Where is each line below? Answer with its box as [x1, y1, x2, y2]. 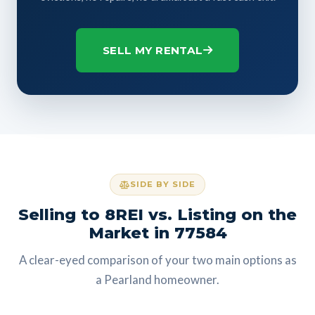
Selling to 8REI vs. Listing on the [18, 204, 297, 224]
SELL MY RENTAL [102, 43, 203, 57]
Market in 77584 [88, 222, 227, 243]
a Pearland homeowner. [96, 271, 219, 287]
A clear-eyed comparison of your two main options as [18, 252, 297, 267]
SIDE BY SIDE [130, 179, 195, 189]
